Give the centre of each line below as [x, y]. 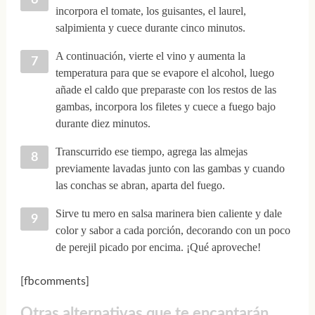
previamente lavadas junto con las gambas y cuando [170, 168]
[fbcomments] [54, 281]
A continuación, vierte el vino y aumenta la [150, 56]
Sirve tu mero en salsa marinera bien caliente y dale [168, 213]
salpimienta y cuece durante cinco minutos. [150, 27]
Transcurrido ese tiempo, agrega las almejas [151, 151]
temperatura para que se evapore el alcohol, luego [165, 72]
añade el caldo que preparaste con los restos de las [166, 89]
